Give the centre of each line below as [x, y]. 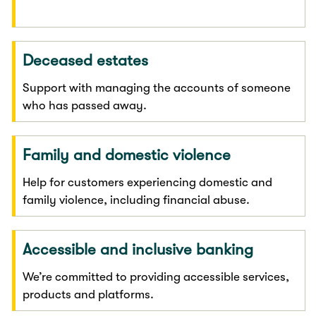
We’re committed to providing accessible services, [156, 276]
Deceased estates [86, 60]
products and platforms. [89, 294]
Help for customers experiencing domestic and [148, 182]
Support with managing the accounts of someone [157, 87]
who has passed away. [85, 105]
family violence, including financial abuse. [136, 200]
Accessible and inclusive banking [138, 249]
